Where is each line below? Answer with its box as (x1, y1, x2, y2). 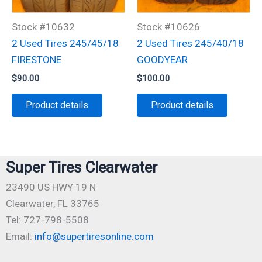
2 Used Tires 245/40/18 (137, 37, 244, 50)
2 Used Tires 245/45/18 (12, 37, 119, 50)
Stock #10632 (12, 21, 75, 33)
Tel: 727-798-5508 (6, 214, 89, 226)
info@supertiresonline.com (35, 230, 154, 243)
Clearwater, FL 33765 (6, 198, 99, 210)
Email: (6, 230, 35, 243)
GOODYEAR (137, 54, 188, 66)
